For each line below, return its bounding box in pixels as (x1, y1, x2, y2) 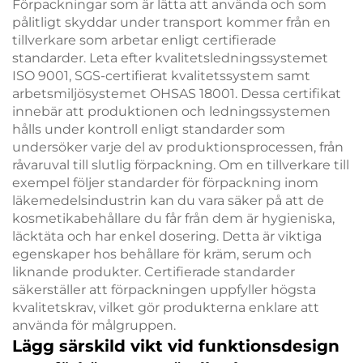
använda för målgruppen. (12, 318, 176, 334)
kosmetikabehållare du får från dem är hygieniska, (12, 211, 335, 227)
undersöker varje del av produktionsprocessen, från (12, 139, 344, 156)
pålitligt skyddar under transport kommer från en (12, 15, 331, 31)
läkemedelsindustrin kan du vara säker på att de (12, 193, 324, 209)
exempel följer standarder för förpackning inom (12, 175, 318, 191)
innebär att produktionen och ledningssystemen (12, 104, 331, 120)
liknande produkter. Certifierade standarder (12, 264, 295, 280)
